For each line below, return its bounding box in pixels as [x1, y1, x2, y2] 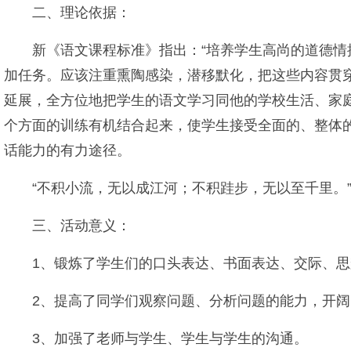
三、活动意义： [32, 218, 131, 233]
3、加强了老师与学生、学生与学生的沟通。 [32, 331, 308, 346]
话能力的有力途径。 [4, 143, 131, 158]
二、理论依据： [32, 5, 131, 20]
